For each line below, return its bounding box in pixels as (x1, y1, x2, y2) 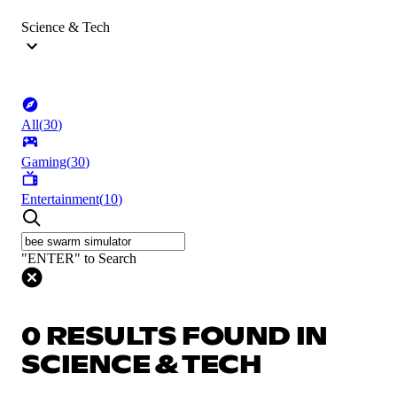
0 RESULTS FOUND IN (21, 324, 328, 350)
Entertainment (21, 191, 99, 207)
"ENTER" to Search (21, 251, 136, 267)
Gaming (21, 154, 66, 170)
